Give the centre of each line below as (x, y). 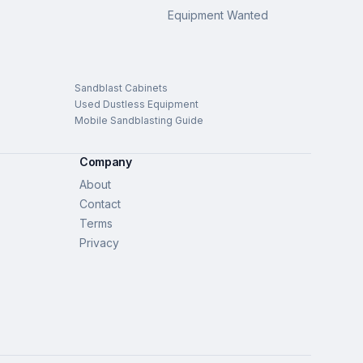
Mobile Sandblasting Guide (139, 120)
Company (106, 162)
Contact (100, 204)
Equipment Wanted (218, 15)
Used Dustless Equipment (137, 104)
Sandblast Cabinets (121, 88)
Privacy (99, 243)
